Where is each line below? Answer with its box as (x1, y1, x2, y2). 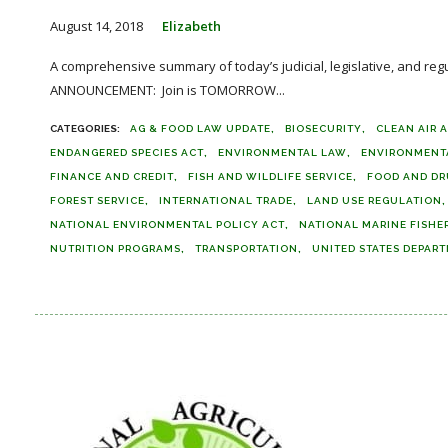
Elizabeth (162, 17, 221, 35)
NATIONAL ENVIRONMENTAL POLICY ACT (50, 219, 285, 230)
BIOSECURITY (285, 123, 362, 134)
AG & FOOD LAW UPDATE (130, 123, 271, 134)
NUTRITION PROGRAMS (50, 243, 181, 254)
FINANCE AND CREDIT (50, 171, 174, 182)
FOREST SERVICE (50, 195, 145, 206)
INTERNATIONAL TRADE (159, 195, 293, 206)
